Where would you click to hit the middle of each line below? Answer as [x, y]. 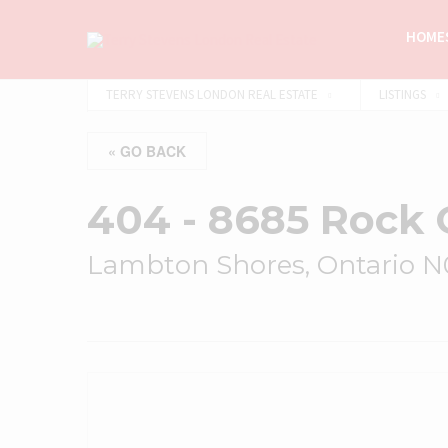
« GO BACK [147, 151]
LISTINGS [402, 94]
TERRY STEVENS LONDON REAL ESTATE [212, 94]
